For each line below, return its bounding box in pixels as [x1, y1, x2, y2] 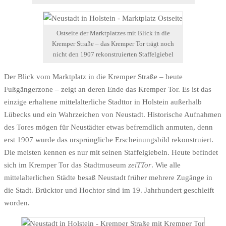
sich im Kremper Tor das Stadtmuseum [4, 161, 128, 169]
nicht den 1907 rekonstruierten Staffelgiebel [52, 50, 174, 58]
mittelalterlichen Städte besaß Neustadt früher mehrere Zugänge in [4, 174, 212, 182]
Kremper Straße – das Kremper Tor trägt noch [52, 40, 174, 47]
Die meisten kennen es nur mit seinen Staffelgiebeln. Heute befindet [4, 148, 218, 157]
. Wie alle [151, 161, 181, 169]
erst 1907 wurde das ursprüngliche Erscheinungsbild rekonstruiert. [4, 136, 213, 144]
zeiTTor [128, 161, 151, 169]
